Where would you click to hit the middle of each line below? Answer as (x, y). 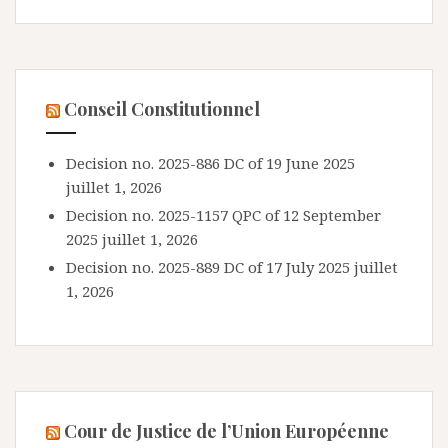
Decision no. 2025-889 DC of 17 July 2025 (208, 267)
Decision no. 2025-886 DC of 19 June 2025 (210, 163)
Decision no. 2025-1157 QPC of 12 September (223, 215)
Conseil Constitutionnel (162, 109)
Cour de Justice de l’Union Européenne (226, 431)
